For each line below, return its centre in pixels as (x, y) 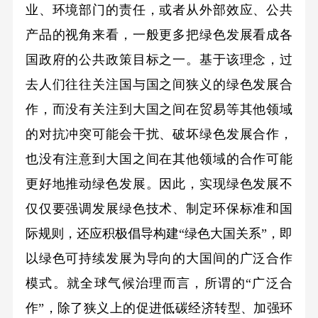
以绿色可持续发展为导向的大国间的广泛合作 (159, 258)
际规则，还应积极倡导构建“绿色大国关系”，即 (159, 233)
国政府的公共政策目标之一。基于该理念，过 (159, 59)
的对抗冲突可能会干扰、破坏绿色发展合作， (159, 134)
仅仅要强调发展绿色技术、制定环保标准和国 (159, 208)
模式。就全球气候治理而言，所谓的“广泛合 (159, 283)
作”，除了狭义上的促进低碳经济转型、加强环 (159, 308)
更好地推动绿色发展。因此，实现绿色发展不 (159, 183)
